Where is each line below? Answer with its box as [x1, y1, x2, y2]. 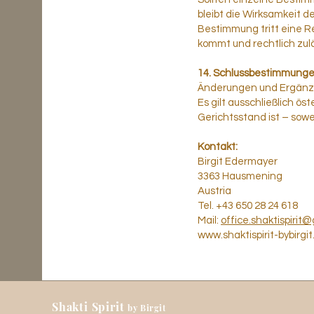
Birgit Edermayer [198, 156, 278, 167]
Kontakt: [198, 142, 238, 152]
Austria [198, 186, 231, 196]
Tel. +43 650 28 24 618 [198, 200, 298, 211]
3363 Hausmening [198, 171, 282, 182]
